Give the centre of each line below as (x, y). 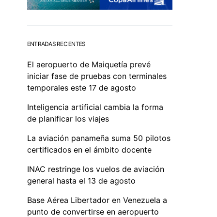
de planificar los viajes (68, 118)
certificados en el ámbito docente (89, 149)
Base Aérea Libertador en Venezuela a (97, 200)
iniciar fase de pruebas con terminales (97, 76)
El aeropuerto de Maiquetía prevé (89, 64)
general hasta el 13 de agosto (81, 180)
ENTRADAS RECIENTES (56, 44)
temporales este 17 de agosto (82, 87)
